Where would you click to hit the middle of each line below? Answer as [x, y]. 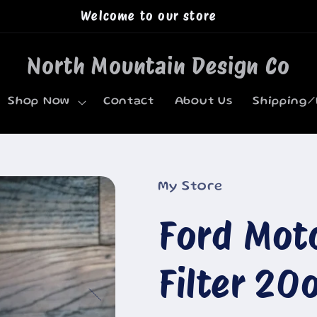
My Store [190, 187]
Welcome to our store [149, 16]
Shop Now [39, 102]
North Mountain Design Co [158, 66]
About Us [203, 102]
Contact [128, 102]
